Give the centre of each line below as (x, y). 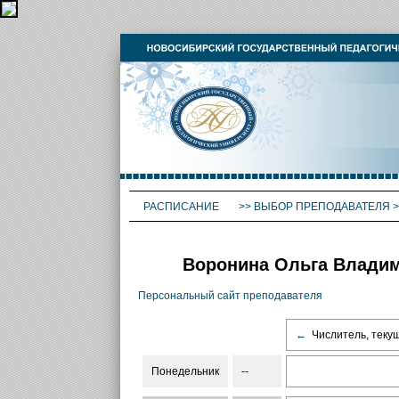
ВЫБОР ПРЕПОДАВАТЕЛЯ (322, 207)
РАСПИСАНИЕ (182, 207)
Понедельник (185, 372)
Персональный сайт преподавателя (230, 296)
